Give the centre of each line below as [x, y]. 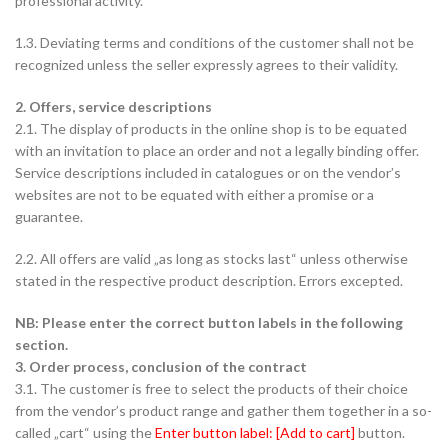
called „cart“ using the [85, 432]
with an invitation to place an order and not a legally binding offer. [217, 150]
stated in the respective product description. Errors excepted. [209, 280]
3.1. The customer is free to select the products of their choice [211, 388]
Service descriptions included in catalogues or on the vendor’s [208, 172]
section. [41, 344]
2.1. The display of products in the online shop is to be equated [211, 128]
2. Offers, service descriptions [113, 106]
